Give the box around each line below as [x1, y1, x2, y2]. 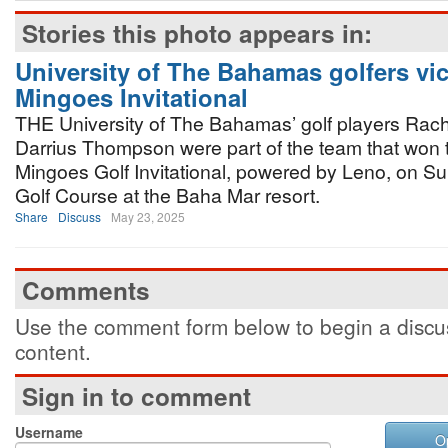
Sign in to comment [22, 379, 251, 413]
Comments [22, 273, 150, 307]
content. [15, 336, 91, 366]
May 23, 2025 [111, 208, 185, 225]
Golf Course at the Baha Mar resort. [15, 181, 320, 209]
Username [15, 422, 83, 442]
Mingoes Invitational [15, 80, 248, 114]
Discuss [58, 208, 101, 225]
